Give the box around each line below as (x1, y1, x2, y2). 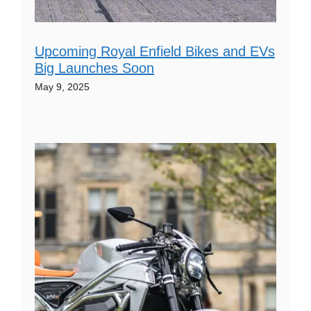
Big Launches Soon (35, 60, 154, 76)
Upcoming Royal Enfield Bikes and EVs (35, 44, 275, 60)
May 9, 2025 (35, 81, 90, 93)
